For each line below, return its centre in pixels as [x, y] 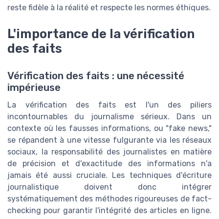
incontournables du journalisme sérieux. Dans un [109, 117]
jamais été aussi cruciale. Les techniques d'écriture [109, 175]
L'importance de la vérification [101, 34]
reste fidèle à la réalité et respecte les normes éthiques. [109, 8]
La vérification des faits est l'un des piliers [109, 105]
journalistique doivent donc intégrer [109, 187]
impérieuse [34, 88]
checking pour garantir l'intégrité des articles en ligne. [109, 211]
